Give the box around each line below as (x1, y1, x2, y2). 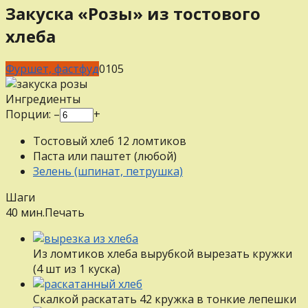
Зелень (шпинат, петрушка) (33, 163, 183, 179)
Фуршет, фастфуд (5, 60, 99, 76)
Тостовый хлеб (33, 133, 114, 148)
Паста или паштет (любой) (33, 148, 177, 164)
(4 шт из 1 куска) (33, 261, 120, 276)
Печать (45, 204, 85, 220)
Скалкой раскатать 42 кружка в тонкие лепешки (33, 291, 296, 307)
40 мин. (5, 204, 45, 220)
